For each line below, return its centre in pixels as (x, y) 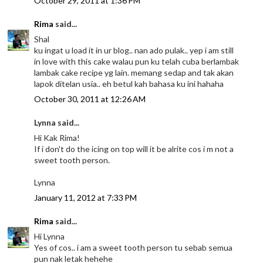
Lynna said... (57, 123)
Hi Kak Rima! (57, 138)
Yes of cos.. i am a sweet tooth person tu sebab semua (134, 248)
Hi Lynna (50, 237)
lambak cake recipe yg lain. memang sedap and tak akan (134, 73)
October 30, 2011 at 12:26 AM (90, 99)
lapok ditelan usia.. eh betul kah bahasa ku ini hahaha (129, 84)
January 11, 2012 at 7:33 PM (86, 198)
